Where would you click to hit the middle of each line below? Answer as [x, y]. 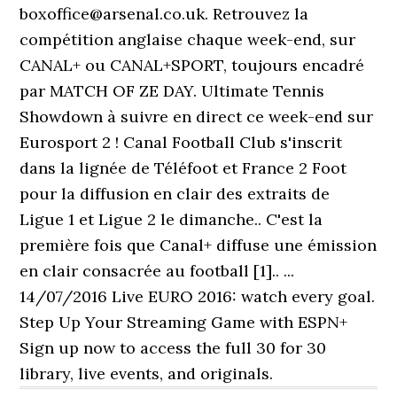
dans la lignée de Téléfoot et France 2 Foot [183, 168]
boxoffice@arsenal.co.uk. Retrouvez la [164, 14]
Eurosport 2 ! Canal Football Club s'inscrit [181, 142]
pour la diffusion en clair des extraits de [175, 194]
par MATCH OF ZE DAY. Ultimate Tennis [172, 91]
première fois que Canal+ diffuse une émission [198, 245]
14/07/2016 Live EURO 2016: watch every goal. [198, 296]
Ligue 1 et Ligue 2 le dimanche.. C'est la [171, 219]
